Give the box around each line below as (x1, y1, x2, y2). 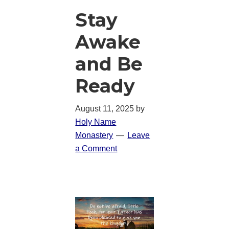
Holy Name (75, 117, 117, 126)
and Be (75, 52, 143, 75)
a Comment (75, 144, 118, 153)
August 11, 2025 (75, 104, 134, 113)
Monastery (75, 130, 113, 140)
